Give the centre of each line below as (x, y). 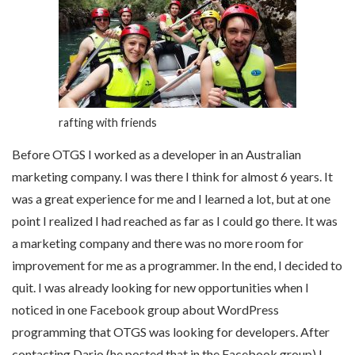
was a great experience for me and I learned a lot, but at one (171, 198)
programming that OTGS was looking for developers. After (171, 332)
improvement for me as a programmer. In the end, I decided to (177, 265)
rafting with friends (108, 123)
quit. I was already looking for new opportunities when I (160, 287)
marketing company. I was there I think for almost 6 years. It (172, 176)
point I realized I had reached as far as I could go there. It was (175, 221)
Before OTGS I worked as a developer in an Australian (157, 154)
